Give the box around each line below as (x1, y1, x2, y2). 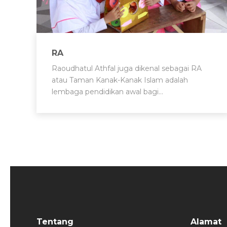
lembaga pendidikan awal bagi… (52, 87, 163, 96)
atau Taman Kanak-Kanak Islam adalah (52, 75, 188, 85)
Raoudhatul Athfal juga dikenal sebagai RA (52, 63, 202, 73)
